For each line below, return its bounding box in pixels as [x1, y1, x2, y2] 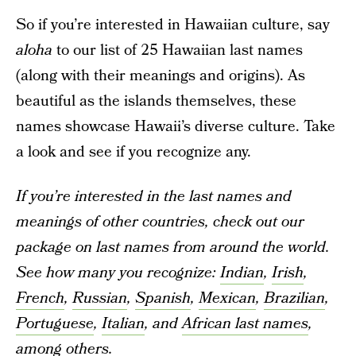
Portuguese [16, 313, 94, 335]
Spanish [135, 288, 191, 309]
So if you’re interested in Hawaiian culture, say [16, 14, 330, 36]
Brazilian [264, 288, 325, 309]
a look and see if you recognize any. [16, 141, 251, 163]
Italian [102, 313, 145, 335]
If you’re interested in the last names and [16, 186, 292, 207]
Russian [72, 288, 127, 309]
